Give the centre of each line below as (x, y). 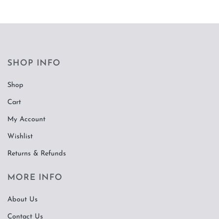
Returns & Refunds (37, 153)
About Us (22, 199)
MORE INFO (35, 178)
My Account (26, 119)
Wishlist (20, 136)
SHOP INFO (34, 64)
